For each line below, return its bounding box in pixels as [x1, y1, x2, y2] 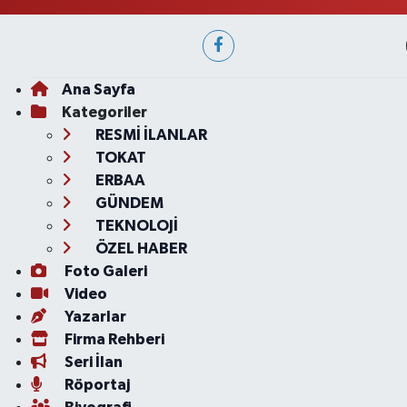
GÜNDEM [92, 195, 164, 212]
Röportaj [61, 377, 130, 393]
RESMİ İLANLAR [92, 127, 207, 144]
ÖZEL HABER [92, 241, 187, 257]
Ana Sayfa [61, 82, 135, 98]
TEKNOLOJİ [92, 218, 178, 234]
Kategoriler [61, 104, 147, 121]
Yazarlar [61, 309, 126, 325]
